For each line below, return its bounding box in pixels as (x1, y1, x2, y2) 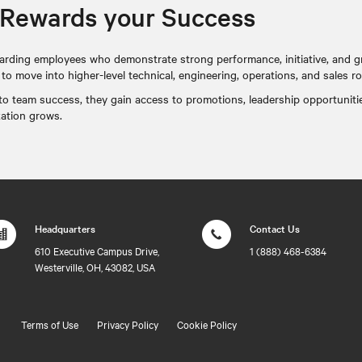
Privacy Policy (97, 317, 158, 331)
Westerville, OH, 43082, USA (34, 259, 155, 274)
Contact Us (250, 221, 301, 235)
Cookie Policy (177, 317, 237, 331)
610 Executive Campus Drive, (34, 243, 159, 258)
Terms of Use (21, 317, 78, 331)
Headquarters (34, 221, 95, 235)
